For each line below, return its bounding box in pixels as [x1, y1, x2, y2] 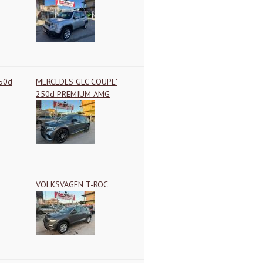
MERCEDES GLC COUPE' [36, 76, 117, 87]
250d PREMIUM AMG [36, 89, 110, 99]
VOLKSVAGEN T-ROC [36, 179, 108, 190]
